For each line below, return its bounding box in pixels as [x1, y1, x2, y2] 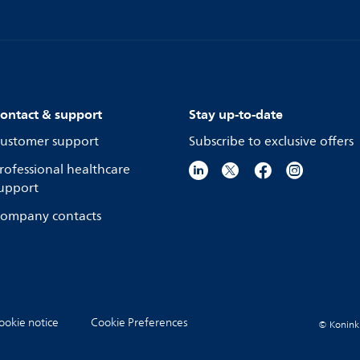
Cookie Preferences [91, 313, 188, 332]
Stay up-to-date [189, 103, 283, 125]
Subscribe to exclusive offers [189, 131, 354, 152]
